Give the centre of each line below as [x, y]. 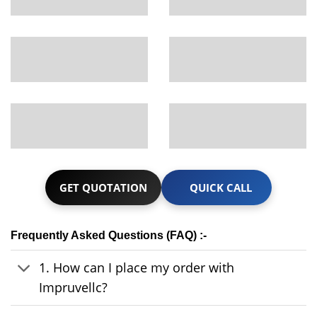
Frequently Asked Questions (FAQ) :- [109, 235]
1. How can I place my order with [137, 268]
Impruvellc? [74, 288]
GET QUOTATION [103, 187]
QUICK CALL [221, 187]
